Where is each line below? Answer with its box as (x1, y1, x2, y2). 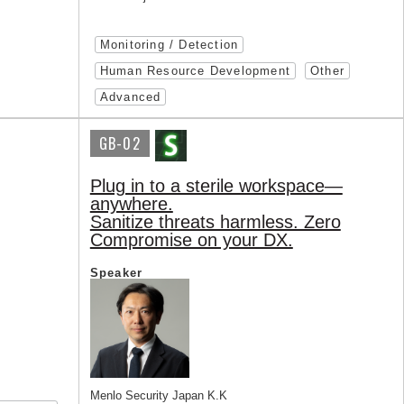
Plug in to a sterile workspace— (89, 176, 343, 197)
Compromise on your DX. (89, 230, 293, 251)
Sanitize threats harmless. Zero (89, 212, 341, 233)
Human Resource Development (99, 64, 290, 78)
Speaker (89, 266, 143, 280)
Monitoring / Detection (99, 38, 239, 52)
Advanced (99, 90, 161, 105)
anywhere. (89, 194, 173, 215)
